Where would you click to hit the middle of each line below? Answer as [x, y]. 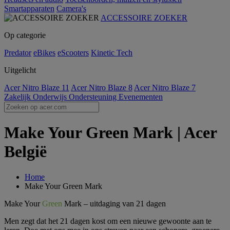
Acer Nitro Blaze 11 [37, 88]
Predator [18, 53]
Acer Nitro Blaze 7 [165, 88]
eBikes [44, 53]
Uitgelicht [20, 70]
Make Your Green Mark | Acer [110, 133]
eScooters [73, 53]
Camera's [71, 8]
